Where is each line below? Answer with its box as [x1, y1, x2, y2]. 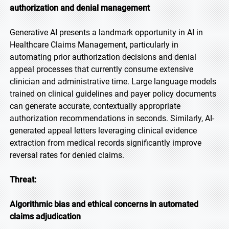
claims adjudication [10, 212, 81, 221]
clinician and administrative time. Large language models [10, 77, 216, 86]
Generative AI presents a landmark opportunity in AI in [10, 28, 203, 37]
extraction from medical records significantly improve [10, 138, 201, 148]
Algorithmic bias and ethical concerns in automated [10, 199, 198, 209]
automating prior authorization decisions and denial [10, 52, 196, 62]
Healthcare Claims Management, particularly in [10, 40, 178, 50]
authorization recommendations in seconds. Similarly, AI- [10, 113, 214, 123]
